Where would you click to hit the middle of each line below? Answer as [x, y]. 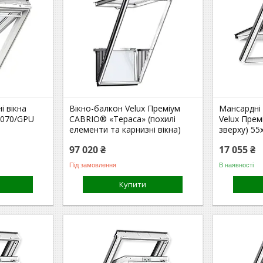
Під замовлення [93, 165]
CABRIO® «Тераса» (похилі [123, 119]
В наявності [237, 165]
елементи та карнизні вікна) [125, 129]
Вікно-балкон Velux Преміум [125, 108]
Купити [133, 184]
